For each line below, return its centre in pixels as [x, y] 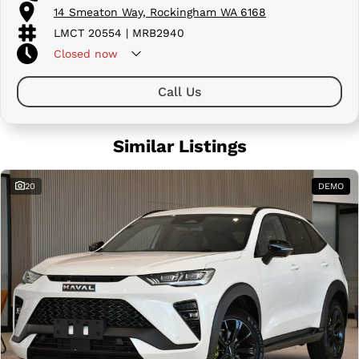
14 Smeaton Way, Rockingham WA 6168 [160, 12]
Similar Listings [179, 146]
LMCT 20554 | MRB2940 [119, 32]
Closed [72, 53]
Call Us [179, 91]
